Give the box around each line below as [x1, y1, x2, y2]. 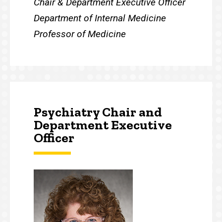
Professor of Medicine [34, 28, 126, 40]
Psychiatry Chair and [34, 104, 162, 120]
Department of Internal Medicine [34, 12, 166, 24]
